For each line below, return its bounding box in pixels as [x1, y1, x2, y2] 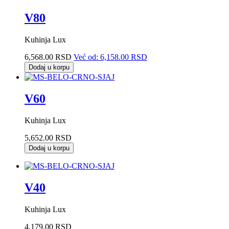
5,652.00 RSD [25, 133, 72, 142]
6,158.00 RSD [100, 52, 147, 61]
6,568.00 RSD [25, 52, 72, 61]
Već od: [74, 52, 98, 61]
